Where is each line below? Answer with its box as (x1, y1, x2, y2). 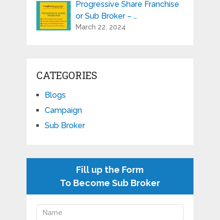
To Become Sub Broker (59, 177, 160, 188)
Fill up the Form (76, 164, 144, 175)
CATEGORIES (36, 68, 97, 82)
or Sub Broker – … (75, 11, 137, 21)
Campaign (44, 105, 82, 115)
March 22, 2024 (75, 23, 126, 31)
